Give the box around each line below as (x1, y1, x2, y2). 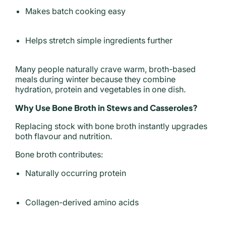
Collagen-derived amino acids (25, 197, 139, 207)
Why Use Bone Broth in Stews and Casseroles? (15, 102, 198, 113)
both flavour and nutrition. (15, 131, 112, 141)
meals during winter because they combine (15, 74, 176, 84)
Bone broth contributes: (15, 149, 103, 159)
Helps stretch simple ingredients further (25, 35, 173, 45)
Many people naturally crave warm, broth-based (15, 64, 196, 74)
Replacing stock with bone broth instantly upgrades (15, 121, 207, 131)
